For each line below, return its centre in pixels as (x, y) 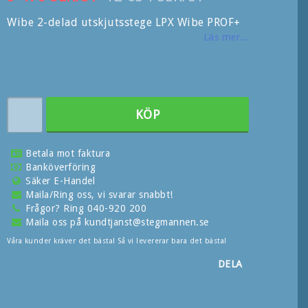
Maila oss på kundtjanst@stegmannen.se (117, 222)
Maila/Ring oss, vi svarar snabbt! (99, 195)
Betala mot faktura (68, 154)
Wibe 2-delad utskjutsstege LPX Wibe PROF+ (124, 23)
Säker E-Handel (60, 181)
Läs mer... (226, 37)
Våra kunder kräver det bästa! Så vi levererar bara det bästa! (117, 241)
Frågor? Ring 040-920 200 (86, 209)
